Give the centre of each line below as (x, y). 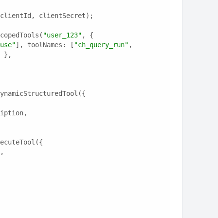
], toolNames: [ (45, 45)
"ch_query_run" (101, 45)
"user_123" (62, 35)
